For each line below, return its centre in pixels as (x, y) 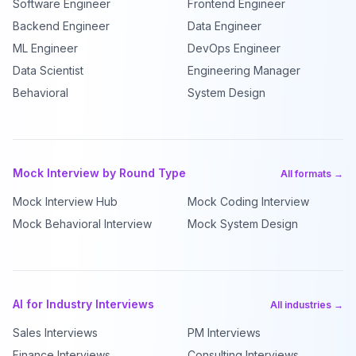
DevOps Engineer (234, 48)
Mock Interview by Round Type (99, 173)
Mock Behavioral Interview (82, 224)
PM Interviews (224, 333)
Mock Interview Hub (65, 201)
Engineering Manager (244, 70)
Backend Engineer (61, 26)
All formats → (312, 174)
